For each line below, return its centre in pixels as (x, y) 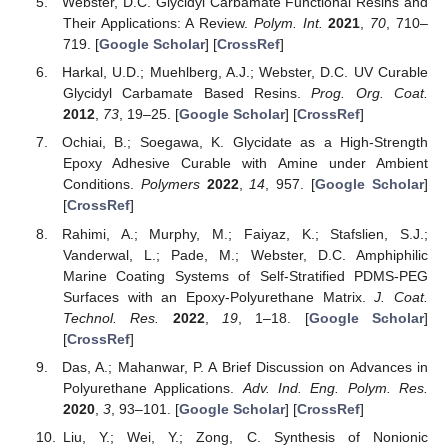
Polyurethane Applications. (152, 387)
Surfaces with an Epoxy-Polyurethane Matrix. (218, 296)
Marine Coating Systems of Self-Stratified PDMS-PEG (245, 275)
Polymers (170, 184)
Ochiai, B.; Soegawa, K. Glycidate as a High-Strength (245, 142)
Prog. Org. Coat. (369, 93)
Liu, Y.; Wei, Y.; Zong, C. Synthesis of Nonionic (245, 436)
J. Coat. (401, 296)
